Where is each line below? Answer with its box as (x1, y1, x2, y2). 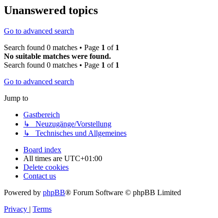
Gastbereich (23, 110, 60, 119)
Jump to (4, 94, 28, 103)
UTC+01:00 (64, 154, 102, 163)
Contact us (23, 172, 56, 181)
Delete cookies (23, 163, 69, 172)
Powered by (4, 188, 43, 197)
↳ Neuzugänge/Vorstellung (23, 120, 111, 128)
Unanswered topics (4, 4, 98, 17)
